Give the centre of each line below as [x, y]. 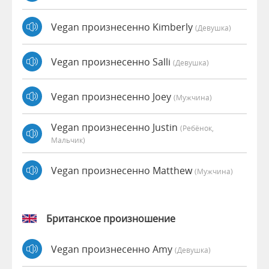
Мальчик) [68, 140]
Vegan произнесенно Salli [112, 62]
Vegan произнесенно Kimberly [123, 27]
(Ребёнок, [197, 128]
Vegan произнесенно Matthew [123, 170]
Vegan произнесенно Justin [116, 128]
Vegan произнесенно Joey [112, 96]
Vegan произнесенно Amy [113, 249]
